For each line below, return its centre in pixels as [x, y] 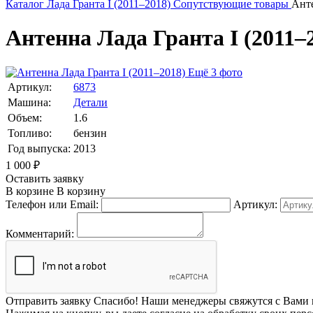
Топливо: [30, 133]
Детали [90, 102]
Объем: [25, 117]
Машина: [29, 102]
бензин [90, 133]
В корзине [30, 191]
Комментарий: [40, 233]
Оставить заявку [45, 178]
